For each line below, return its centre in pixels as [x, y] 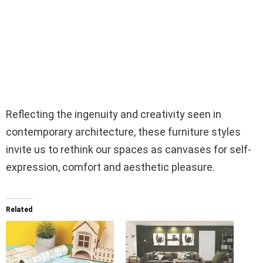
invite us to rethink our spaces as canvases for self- [129, 149]
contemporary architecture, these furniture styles [123, 131]
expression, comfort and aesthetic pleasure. [110, 167]
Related [19, 209]
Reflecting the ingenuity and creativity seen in [114, 114]
